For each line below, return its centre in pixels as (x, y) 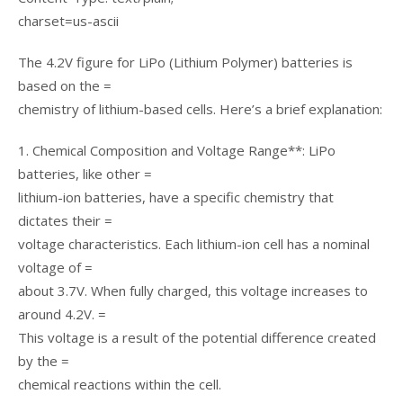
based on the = (65, 85)
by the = (44, 361)
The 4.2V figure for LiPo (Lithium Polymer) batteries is (185, 62)
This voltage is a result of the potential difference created (197, 337)
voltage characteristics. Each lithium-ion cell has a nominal (194, 244)
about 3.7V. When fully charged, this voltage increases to (193, 291)
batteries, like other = (85, 174)
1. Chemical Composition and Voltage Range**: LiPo (177, 150)
